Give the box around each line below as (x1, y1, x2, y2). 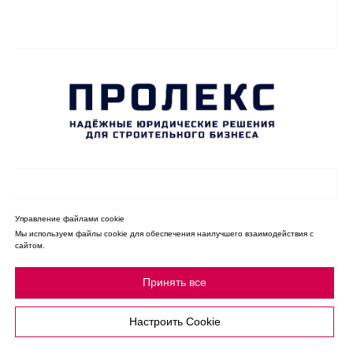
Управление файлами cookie (15, 214, 124, 224)
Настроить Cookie (128, 314, 221, 328)
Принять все (143, 276, 206, 289)
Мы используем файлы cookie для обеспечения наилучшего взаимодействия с (15, 229, 314, 239)
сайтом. (15, 241, 45, 251)
